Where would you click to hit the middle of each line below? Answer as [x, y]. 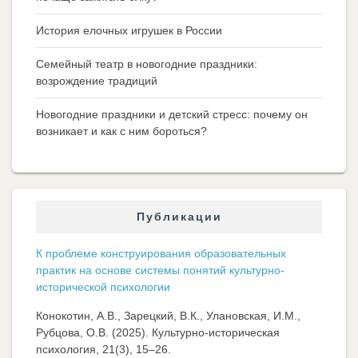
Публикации [179, 216]
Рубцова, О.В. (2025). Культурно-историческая [158, 332]
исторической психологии [103, 286]
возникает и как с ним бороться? [121, 131]
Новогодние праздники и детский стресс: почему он [172, 114]
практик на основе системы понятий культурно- [160, 270]
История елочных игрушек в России [129, 30]
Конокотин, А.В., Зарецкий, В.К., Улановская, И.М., [168, 315]
